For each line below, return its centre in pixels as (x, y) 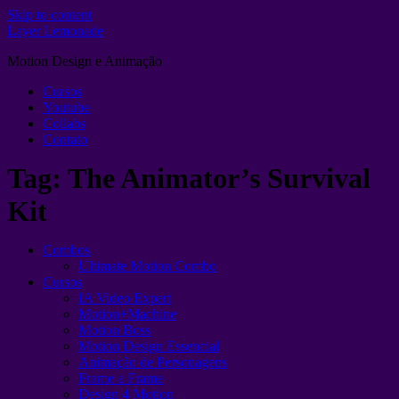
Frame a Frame (121, 378)
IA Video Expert (125, 298)
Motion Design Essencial (149, 346)
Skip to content (49, 15)
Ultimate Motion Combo (147, 266)
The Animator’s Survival (219, 178)
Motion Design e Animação (85, 61)
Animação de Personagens (153, 362)
